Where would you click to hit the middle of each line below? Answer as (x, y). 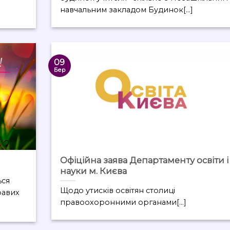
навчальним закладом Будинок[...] (127, 9)
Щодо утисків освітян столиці (118, 190)
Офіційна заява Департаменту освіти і (145, 160)
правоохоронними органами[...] (123, 202)
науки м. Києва (94, 171)
